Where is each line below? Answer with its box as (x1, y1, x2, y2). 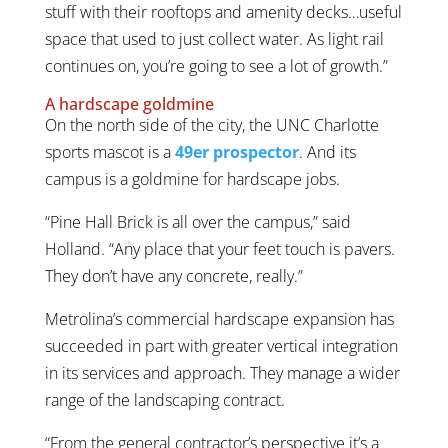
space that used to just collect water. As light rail (44, 27, 384, 50)
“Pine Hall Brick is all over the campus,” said (44, 210, 351, 233)
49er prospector (174, 140, 299, 163)
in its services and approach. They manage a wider (44, 361, 400, 384)
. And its (298, 140, 356, 163)
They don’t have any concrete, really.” (44, 264, 303, 287)
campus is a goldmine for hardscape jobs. (44, 167, 340, 190)
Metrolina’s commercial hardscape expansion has (44, 307, 394, 330)
